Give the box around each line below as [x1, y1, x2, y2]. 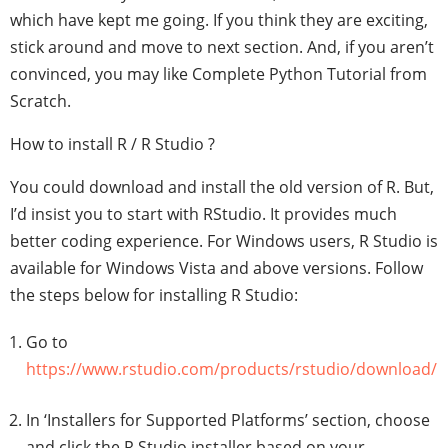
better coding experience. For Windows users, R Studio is [10, 230, 438, 252]
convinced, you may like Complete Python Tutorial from [10, 63, 427, 85]
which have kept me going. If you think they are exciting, [10, 9, 428, 31]
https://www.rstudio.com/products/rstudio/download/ [26, 358, 437, 380]
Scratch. [10, 90, 71, 112]
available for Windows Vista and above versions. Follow [10, 257, 423, 279]
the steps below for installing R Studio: [10, 284, 298, 306]
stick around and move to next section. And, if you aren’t [10, 36, 434, 58]
